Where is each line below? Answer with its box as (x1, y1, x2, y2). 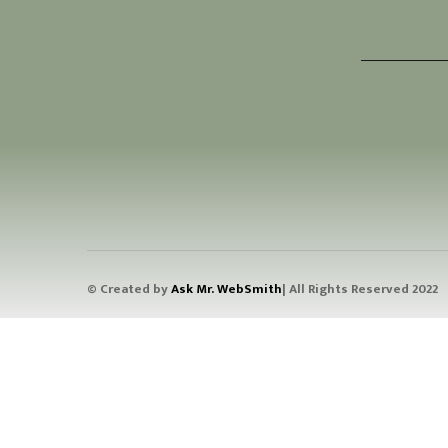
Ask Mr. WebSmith (171, 277, 282, 300)
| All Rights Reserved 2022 (282, 277, 438, 300)
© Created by (87, 277, 171, 300)
